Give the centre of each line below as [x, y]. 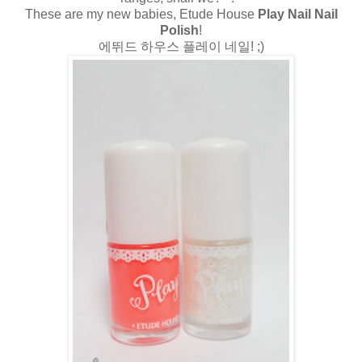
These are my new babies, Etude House [141, 14]
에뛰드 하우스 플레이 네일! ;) [181, 46]
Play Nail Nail [297, 14]
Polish [179, 30]
